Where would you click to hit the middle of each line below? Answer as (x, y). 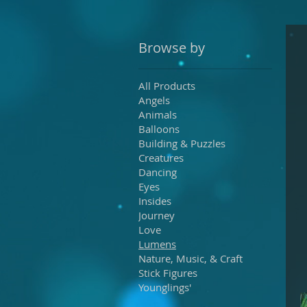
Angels (154, 100)
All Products (167, 86)
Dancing (158, 172)
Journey (157, 215)
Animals (158, 114)
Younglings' (165, 287)
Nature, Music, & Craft (191, 258)
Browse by (172, 48)
